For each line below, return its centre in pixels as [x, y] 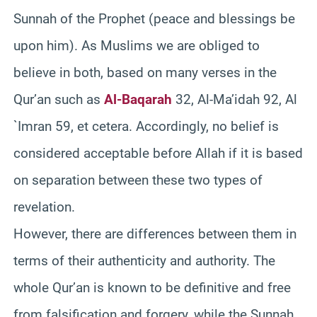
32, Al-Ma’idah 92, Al [235, 99]
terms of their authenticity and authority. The [144, 260]
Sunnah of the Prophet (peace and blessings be [154, 18]
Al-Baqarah [138, 99]
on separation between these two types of [138, 180]
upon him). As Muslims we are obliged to [137, 45]
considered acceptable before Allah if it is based [158, 153]
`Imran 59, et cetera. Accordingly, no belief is [146, 126]
